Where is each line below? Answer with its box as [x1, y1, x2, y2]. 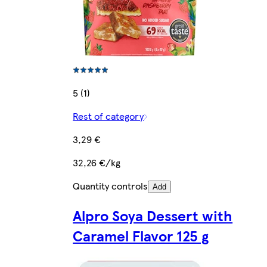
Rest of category [73, 109, 144, 123]
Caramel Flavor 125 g [73, 225, 209, 246]
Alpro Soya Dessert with [73, 205, 233, 225]
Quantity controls [73, 179, 148, 193]
